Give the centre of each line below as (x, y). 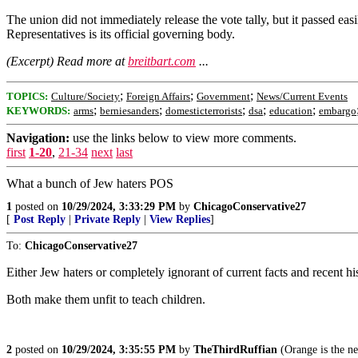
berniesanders (129, 111)
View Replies (180, 219)
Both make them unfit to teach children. (106, 299)
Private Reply (107, 219)
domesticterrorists (204, 111)
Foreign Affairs (158, 96)
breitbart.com (162, 61)
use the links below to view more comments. (183, 138)
